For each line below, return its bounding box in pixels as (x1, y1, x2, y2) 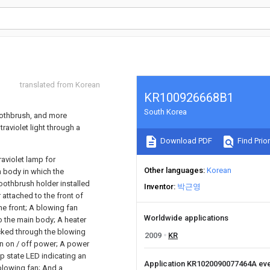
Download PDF (159, 136, 212, 146)
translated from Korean (20, 80, 100, 89)
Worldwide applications (144, 213, 228, 222)
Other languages (144, 166, 203, 175)
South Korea (144, 107, 187, 116)
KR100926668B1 (144, 90, 234, 105)
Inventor (144, 182, 174, 191)
